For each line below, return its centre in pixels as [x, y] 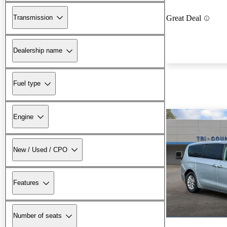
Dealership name [38, 51]
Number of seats [37, 216]
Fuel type [27, 84]
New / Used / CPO [40, 149]
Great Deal [184, 18]
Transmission [33, 17]
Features [26, 183]
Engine [23, 117]
